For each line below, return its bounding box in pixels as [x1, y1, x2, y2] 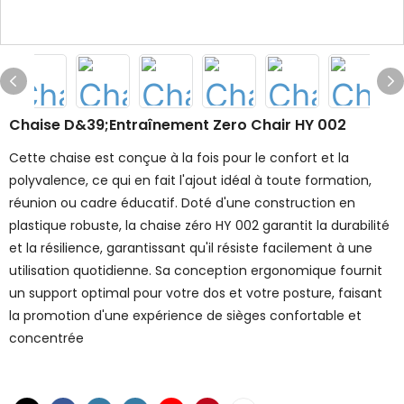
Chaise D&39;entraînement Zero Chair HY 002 [9, 115, 346, 135]
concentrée [9, 329, 87, 347]
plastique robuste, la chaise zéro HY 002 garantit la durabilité [9, 216, 390, 234]
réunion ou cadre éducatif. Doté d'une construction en [9, 194, 355, 212]
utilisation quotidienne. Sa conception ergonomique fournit [9, 262, 382, 280]
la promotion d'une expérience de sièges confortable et [9, 307, 362, 325]
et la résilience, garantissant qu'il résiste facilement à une [9, 239, 372, 257]
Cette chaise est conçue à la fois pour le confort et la [9, 149, 349, 167]
